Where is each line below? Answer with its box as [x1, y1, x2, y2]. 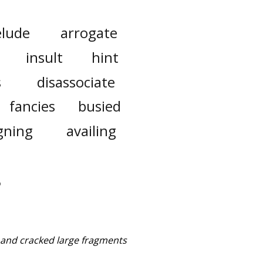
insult [25, 48, 63, 67]
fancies [9, 96, 55, 116]
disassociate [36, 72, 115, 92]
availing [66, 120, 116, 140]
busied [78, 96, 122, 116]
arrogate [60, 23, 118, 43]
